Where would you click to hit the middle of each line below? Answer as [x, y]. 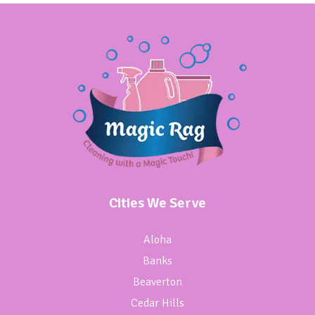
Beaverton [157, 282]
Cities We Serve [157, 203]
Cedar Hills [157, 303]
